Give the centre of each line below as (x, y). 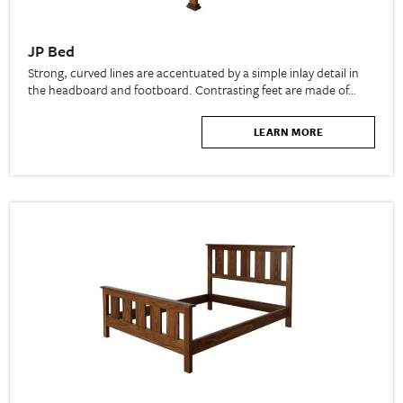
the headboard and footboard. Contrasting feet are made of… (192, 90)
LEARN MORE (288, 132)
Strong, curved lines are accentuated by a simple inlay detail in (194, 73)
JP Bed (52, 51)
